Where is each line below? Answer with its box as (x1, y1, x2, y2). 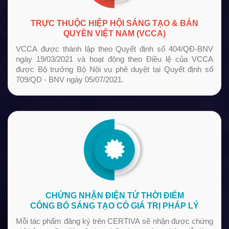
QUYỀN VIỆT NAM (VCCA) (63, 29, 166, 38)
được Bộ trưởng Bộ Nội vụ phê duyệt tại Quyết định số (16, 65, 213, 74)
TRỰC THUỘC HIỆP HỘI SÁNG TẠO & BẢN (31, 19, 198, 28)
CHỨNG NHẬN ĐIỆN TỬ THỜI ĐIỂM (45, 191, 184, 200)
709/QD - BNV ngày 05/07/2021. (16, 75, 124, 84)
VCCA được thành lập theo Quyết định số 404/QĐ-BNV (16, 44, 213, 54)
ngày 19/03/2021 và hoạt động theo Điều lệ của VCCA (16, 55, 213, 64)
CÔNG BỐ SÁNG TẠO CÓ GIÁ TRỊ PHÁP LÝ (30, 201, 199, 211)
